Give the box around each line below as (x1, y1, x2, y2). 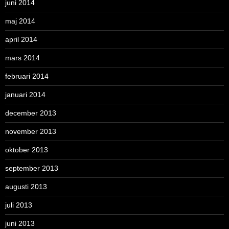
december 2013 (5, 108, 56, 117)
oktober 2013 (5, 145, 48, 154)
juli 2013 (5, 200, 32, 209)
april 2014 (5, 35, 37, 43)
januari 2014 (5, 90, 45, 99)
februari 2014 (5, 72, 49, 80)
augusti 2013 (5, 182, 47, 191)
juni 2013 (5, 219, 35, 227)
